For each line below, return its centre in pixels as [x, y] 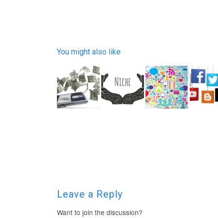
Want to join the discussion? [100, 212]
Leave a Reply [90, 194]
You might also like [89, 52]
